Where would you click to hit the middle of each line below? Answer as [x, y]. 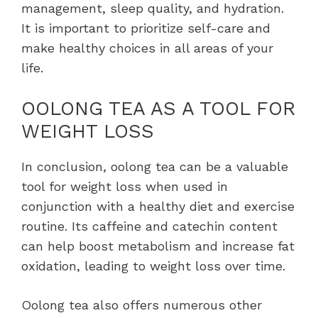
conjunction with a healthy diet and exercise [158, 207]
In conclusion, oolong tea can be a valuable [155, 167]
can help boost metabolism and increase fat [158, 246]
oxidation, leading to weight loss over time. [153, 266]
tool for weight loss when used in [125, 187]
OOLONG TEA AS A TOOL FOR [158, 109]
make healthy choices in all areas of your [147, 48]
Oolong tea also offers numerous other [142, 305]
